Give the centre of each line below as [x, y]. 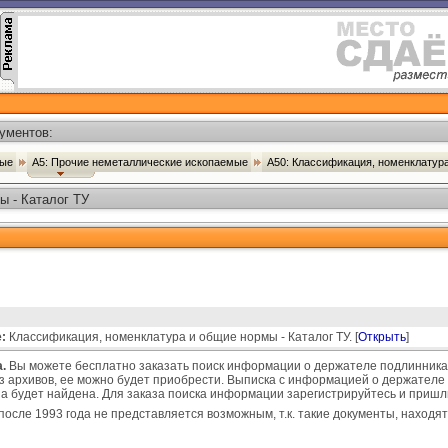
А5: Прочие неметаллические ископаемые [141, 162]
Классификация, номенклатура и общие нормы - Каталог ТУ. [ [182, 337]
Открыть [382, 337]
